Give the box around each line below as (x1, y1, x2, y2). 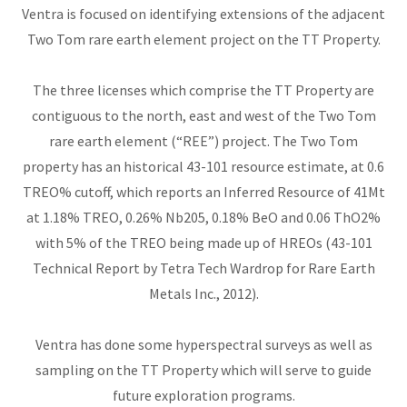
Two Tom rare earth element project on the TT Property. (26, 30, 381, 49)
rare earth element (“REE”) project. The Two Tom (49, 132, 358, 151)
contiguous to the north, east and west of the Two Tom (31, 106, 376, 125)
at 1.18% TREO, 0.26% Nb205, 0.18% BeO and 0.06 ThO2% (26, 208, 381, 227)
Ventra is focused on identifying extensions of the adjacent (22, 5, 385, 24)
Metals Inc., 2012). (148, 284, 259, 303)
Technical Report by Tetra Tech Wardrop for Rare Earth (32, 259, 375, 278)
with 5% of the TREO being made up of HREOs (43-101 (35, 233, 372, 253)
